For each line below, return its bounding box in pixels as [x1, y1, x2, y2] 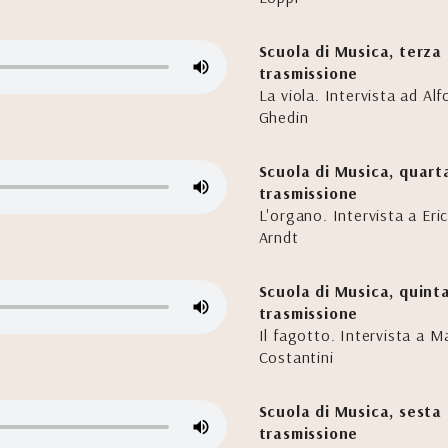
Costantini [258, 347, 334, 367]
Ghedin [258, 107, 309, 127]
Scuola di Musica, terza [258, 41, 443, 61]
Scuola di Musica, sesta [258, 401, 443, 421]
